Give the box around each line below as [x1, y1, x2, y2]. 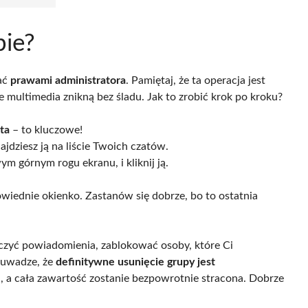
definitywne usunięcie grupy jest [56, 256, 215, 267]
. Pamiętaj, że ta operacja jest [126, 74, 265, 86]
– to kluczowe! [10, 124, 82, 135]
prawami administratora [10, 74, 126, 86]
